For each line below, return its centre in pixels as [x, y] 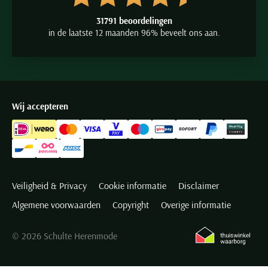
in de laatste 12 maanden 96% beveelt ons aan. [134, 33]
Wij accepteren [40, 106]
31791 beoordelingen [134, 21]
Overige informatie [196, 205]
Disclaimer [199, 185]
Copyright [131, 205]
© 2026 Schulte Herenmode [65, 236]
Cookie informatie [133, 185]
